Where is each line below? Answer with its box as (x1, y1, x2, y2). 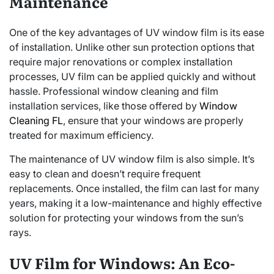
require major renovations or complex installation (9, 55, 232, 68)
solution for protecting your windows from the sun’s (9, 211, 243, 224)
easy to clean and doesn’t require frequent (9, 167, 201, 180)
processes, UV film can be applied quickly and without (9, 70, 256, 83)
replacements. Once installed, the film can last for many (9, 182, 259, 194)
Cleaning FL (9, 114, 63, 127)
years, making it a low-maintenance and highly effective (9, 196, 262, 209)
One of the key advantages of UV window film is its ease (9, 26, 264, 39)
